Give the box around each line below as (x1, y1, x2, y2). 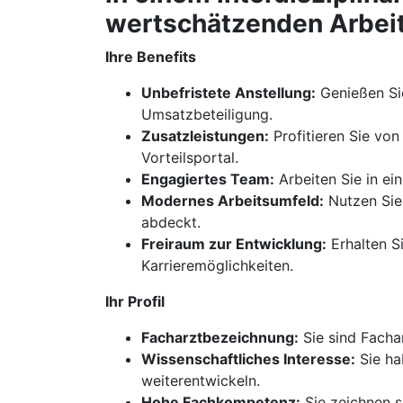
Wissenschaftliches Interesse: (141, 350, 355, 368)
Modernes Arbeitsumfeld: (141, 192, 324, 210)
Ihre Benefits (105, 48, 196, 66)
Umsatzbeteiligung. (141, 105, 273, 123)
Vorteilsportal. (141, 148, 238, 166)
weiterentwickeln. (141, 372, 260, 390)
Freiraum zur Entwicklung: (141, 235, 327, 253)
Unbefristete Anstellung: (141, 84, 316, 102)
